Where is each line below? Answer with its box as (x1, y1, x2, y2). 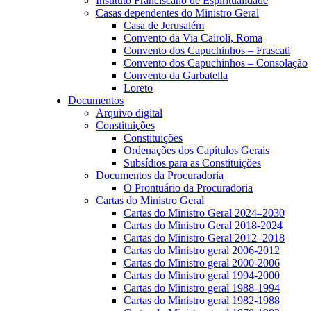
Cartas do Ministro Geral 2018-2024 (124, 219, 283, 231)
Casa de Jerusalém (124, 19, 204, 31)
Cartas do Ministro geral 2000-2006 (124, 257, 280, 269)
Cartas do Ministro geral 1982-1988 (124, 294, 280, 306)
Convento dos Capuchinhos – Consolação (124, 57, 308, 69)
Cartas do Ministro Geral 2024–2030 (124, 207, 285, 219)
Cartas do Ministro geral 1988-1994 (124, 282, 280, 294)
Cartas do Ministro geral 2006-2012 (124, 244, 280, 256)
